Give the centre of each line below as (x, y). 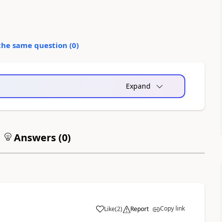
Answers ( (36, 137)
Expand (138, 86)
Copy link (172, 208)
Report (139, 209)
